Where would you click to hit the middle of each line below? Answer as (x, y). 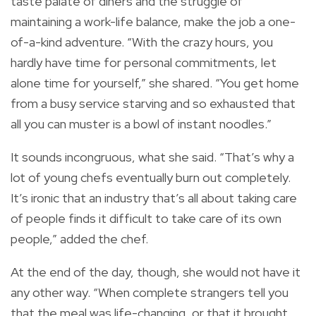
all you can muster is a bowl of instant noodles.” (142, 124)
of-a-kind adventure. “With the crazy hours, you (142, 42)
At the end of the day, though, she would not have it (156, 272)
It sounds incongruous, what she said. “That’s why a (152, 157)
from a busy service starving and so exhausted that (153, 104)
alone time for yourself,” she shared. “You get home (155, 83)
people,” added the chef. (79, 239)
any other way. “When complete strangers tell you (150, 293)
